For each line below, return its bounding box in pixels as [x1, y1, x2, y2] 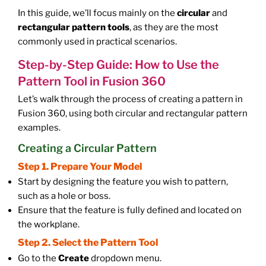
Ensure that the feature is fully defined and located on [18, 205, 242, 216]
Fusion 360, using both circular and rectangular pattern [18, 108, 248, 119]
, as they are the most [129, 21, 218, 33]
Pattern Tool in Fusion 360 [18, 74, 166, 88]
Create [58, 252, 89, 264]
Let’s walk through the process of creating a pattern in [18, 94, 243, 105]
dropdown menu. [89, 252, 161, 264]
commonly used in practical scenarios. [18, 36, 177, 47]
